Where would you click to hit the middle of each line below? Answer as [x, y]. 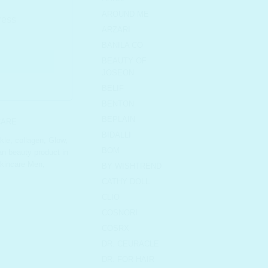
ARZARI [116, 30]
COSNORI [120, 213]
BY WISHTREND [132, 166]
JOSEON [118, 73]
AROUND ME [125, 14]
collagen [29, 141]
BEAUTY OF [124, 61]
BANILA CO [122, 45]
